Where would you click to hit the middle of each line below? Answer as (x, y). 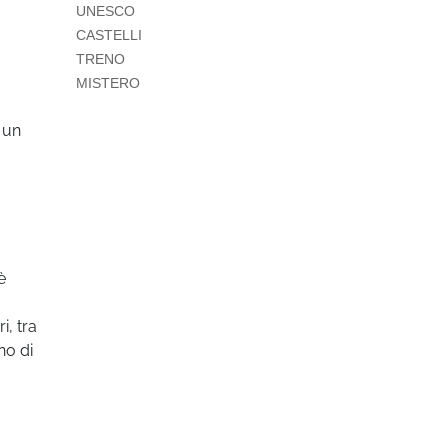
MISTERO (108, 83)
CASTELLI (109, 35)
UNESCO (105, 11)
